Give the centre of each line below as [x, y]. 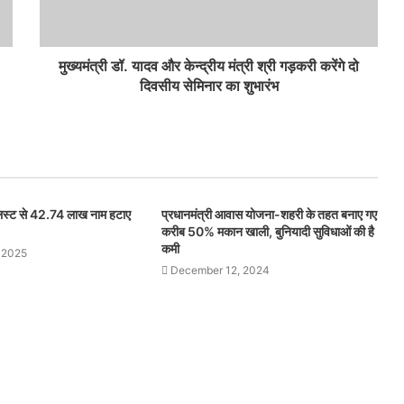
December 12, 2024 [220, 270]
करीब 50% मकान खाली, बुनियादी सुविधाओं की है [267, 231]
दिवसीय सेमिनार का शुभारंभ [209, 86]
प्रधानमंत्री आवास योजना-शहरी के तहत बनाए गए [269, 214]
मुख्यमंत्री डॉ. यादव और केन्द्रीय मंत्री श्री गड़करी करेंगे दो [209, 66]
